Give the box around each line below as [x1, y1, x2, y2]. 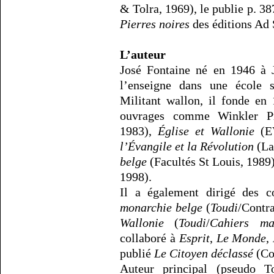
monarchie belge [120, 200, 202, 214]
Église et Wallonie [158, 124, 255, 138]
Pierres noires [120, 17, 190, 31]
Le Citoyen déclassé [154, 246, 253, 260]
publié [120, 246, 154, 260]
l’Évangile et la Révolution [120, 139, 254, 153]
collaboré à [120, 231, 179, 245]
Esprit [179, 231, 210, 245]
